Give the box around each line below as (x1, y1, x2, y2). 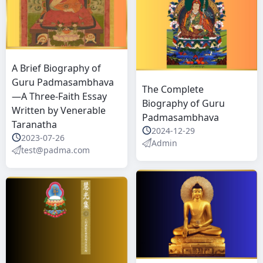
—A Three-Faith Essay (12, 89, 107, 103)
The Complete (141, 82, 204, 96)
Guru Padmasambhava (12, 75, 114, 89)
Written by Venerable (12, 103, 106, 117)
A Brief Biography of (12, 61, 101, 75)
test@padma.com (21, 144, 90, 156)
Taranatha (12, 117, 57, 131)
